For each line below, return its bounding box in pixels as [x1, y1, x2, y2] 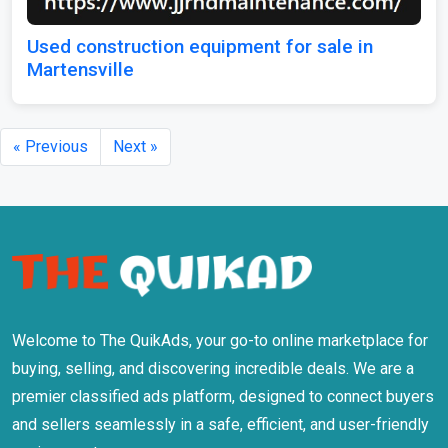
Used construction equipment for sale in [27, 34, 373, 58]
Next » [113, 136, 158, 156]
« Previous [13, 136, 88, 156]
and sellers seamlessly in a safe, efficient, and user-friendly [12, 415, 429, 435]
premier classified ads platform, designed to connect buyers [12, 387, 434, 407]
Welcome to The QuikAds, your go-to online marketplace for [12, 331, 428, 351]
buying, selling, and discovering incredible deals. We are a [12, 359, 414, 379]
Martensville [27, 57, 134, 81]
